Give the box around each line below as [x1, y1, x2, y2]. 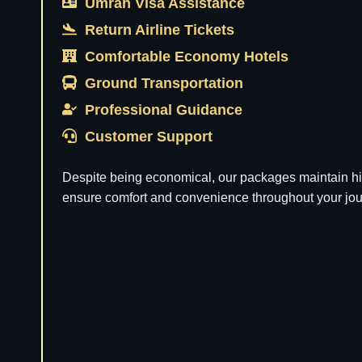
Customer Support [85, 128, 217, 145]
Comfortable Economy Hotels [85, 48, 293, 65]
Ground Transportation [85, 75, 247, 91]
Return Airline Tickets [85, 22, 238, 38]
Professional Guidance [85, 102, 246, 118]
